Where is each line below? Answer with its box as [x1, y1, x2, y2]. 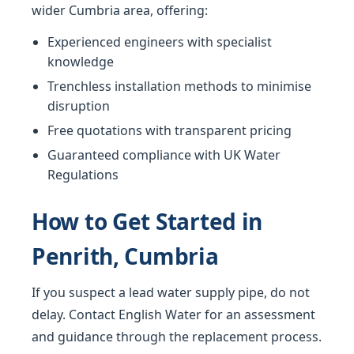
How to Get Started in [32, 206, 263, 237]
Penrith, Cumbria [32, 241, 219, 272]
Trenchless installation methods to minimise [47, 77, 311, 96]
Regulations [47, 166, 119, 184]
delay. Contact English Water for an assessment [32, 306, 315, 324]
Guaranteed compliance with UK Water [47, 146, 281, 164]
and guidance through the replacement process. [32, 328, 322, 346]
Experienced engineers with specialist [47, 33, 272, 51]
